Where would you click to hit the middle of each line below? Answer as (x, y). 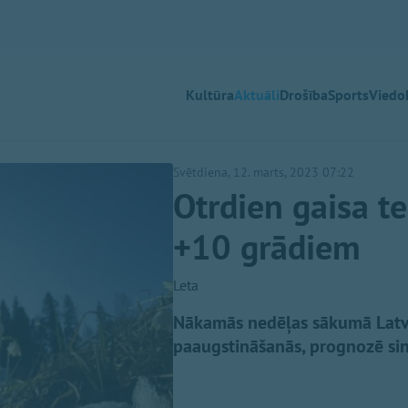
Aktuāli (257, 95)
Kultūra (210, 95)
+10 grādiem (267, 247)
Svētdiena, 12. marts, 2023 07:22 (264, 172)
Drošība (304, 95)
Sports (348, 95)
